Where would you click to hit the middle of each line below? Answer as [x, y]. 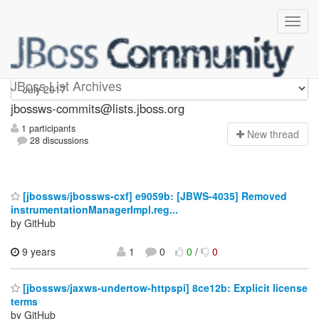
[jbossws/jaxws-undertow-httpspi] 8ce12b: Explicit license [164, 288]
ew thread [277, 134]
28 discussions [58, 141]
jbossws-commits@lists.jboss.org [98, 108]
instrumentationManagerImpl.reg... [94, 209]
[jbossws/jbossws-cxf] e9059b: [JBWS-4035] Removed [153, 195]
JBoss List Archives [66, 85]
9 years [37, 251]
